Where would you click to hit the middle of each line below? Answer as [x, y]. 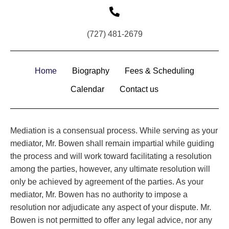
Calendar [87, 89]
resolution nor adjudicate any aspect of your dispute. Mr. [111, 208]
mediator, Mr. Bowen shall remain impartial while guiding [112, 144]
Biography [91, 71]
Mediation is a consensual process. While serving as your [114, 131]
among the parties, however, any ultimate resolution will [110, 169]
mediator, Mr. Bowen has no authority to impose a [99, 195]
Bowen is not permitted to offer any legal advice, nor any [111, 220]
